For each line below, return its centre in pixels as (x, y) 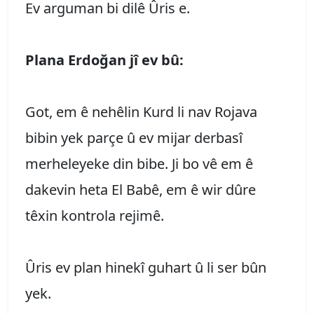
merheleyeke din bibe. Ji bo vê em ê (139, 163)
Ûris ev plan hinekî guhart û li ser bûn (146, 267)
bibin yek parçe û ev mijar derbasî (134, 137)
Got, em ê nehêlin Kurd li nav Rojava (141, 111)
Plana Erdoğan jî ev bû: (104, 60)
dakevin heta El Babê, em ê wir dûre (141, 189)
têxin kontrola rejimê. (95, 215)
